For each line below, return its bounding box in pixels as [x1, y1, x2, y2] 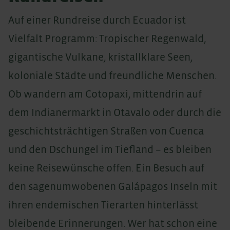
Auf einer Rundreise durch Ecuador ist [8, 14, 186, 26]
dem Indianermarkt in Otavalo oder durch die [8, 107, 221, 118]
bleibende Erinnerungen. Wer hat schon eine [8, 218, 217, 229]
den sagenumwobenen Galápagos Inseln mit [8, 181, 217, 192]
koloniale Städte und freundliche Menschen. [8, 70, 217, 81]
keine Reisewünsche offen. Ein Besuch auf [8, 162, 204, 174]
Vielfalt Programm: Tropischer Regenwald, [8, 33, 206, 44]
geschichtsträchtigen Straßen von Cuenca [8, 125, 204, 137]
